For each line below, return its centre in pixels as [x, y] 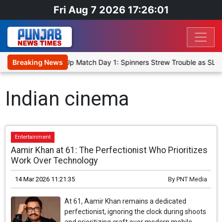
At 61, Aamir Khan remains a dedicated [126, 201]
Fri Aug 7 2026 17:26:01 [111, 10]
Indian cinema [67, 99]
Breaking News [38, 62]
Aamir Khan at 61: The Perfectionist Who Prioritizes [110, 150]
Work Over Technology [55, 161]
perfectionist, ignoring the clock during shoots [136, 212]
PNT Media [192, 179]
